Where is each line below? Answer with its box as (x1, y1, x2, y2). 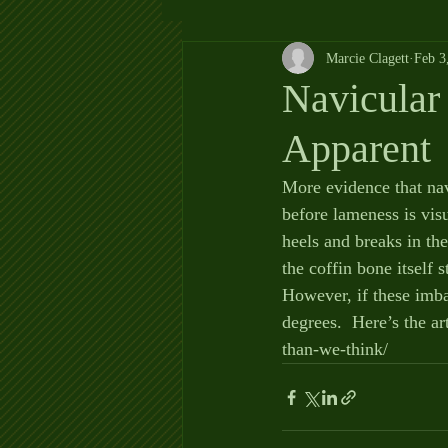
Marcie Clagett (326, 50, 409, 66)
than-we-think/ (282, 339, 388, 359)
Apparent (282, 126, 431, 171)
